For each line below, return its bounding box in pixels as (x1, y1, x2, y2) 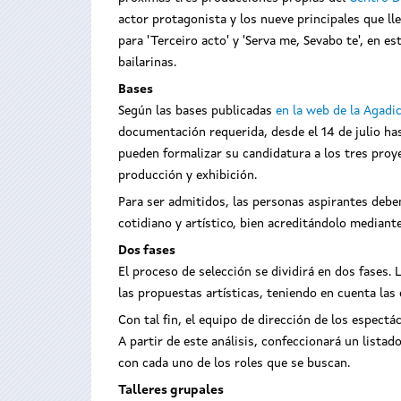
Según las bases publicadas (118, 105, 276, 118)
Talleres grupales (118, 384, 224, 397)
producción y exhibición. (118, 169, 257, 183)
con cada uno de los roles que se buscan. (118, 357, 350, 371)
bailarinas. (118, 56, 176, 70)
